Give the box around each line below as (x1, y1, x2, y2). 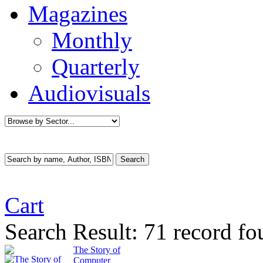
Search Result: (5, 219, 138, 244)
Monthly (52, 28, 132, 53)
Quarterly (52, 54, 140, 79)
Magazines (28, 1, 127, 26)
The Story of (73, 245, 120, 255)
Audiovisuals (28, 80, 150, 106)
